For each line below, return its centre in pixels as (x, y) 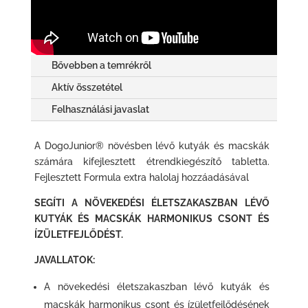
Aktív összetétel (87, 87)
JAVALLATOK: (64, 260)
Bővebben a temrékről (101, 65)
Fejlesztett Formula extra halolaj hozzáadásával (141, 177)
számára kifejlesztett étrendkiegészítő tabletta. (152, 161)
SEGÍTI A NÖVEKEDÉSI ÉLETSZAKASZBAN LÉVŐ (152, 202)
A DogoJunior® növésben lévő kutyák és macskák (152, 145)
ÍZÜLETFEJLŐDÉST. (78, 234)
